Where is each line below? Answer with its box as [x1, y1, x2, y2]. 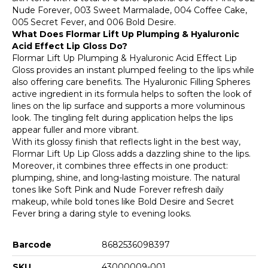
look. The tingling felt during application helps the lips [12, 112, 233, 123]
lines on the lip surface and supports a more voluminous [12, 100, 245, 111]
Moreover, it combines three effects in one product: [12, 160, 228, 171]
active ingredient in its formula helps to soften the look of [12, 88, 251, 99]
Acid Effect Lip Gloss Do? [12, 40, 127, 51]
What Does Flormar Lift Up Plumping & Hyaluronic [12, 28, 239, 39]
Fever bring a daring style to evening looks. [12, 208, 191, 219]
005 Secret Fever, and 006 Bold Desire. [12, 16, 176, 28]
